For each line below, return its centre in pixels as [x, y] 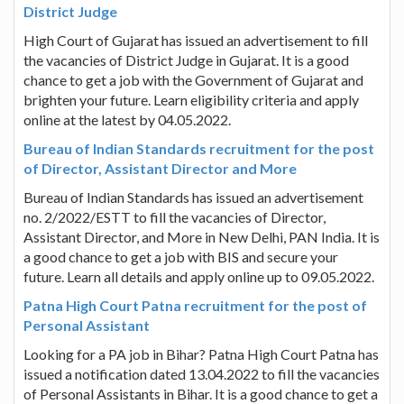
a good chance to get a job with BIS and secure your [181, 256]
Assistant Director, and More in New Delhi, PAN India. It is [202, 236]
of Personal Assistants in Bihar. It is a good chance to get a [201, 393]
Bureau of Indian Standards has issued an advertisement [193, 197]
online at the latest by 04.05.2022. [127, 119]
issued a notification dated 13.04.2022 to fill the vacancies [202, 373]
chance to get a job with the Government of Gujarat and [193, 79]
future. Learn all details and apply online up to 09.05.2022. [199, 276]
